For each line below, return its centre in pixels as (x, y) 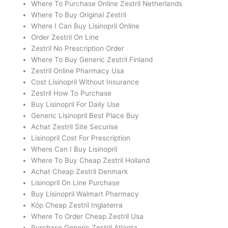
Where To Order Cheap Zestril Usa (88, 216)
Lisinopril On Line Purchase (76, 182)
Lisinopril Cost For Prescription (81, 138)
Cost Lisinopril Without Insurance (85, 82)
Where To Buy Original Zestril (79, 15)
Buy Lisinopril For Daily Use (76, 104)
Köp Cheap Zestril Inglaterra (77, 205)
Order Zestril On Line (65, 37)
